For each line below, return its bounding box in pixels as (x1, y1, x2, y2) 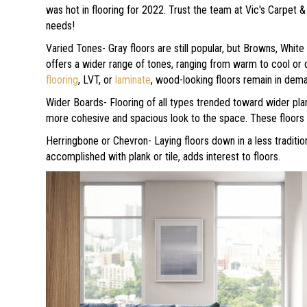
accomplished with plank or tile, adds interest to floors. (46, 150, 281, 163)
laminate (115, 73, 151, 86)
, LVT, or (78, 73, 116, 86)
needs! (46, 19, 75, 32)
